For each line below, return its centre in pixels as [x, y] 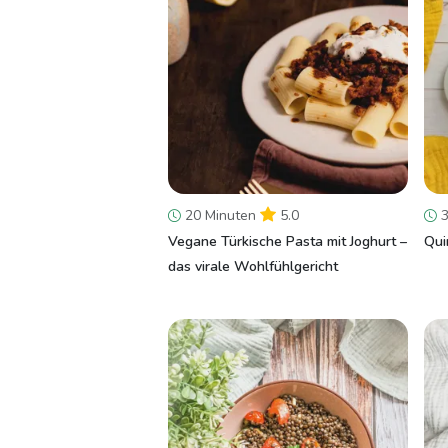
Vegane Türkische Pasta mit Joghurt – [287, 241]
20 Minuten [220, 215]
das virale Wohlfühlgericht [253, 266]
